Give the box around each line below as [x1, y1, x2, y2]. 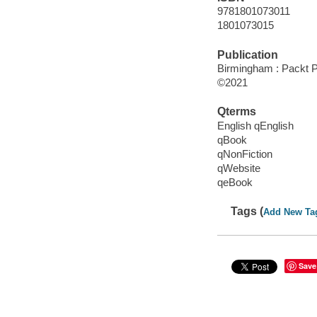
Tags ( [231, 205, 264, 218]
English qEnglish [217, 119, 294, 132]
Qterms [217, 105, 256, 118]
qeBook [217, 176, 253, 189]
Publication [217, 48, 278, 61]
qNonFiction [217, 148, 272, 160]
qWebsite [217, 162, 260, 175]
